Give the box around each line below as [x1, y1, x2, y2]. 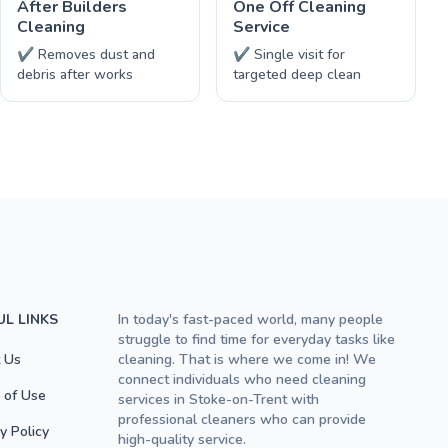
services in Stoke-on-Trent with [118, 390, 319, 409]
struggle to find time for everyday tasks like [118, 330, 395, 349]
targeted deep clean [233, 65, 361, 84]
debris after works [17, 65, 133, 84]
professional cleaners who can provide [118, 410, 366, 429]
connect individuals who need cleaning [118, 370, 366, 389]
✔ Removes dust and [17, 45, 155, 64]
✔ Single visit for [233, 45, 345, 64]
